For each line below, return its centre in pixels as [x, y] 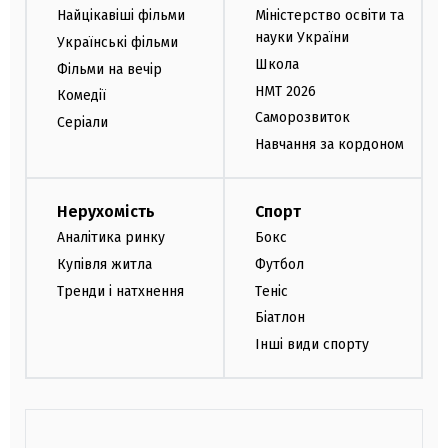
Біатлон [280, 318]
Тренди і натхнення [120, 291]
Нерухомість [106, 211]
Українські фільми [117, 42]
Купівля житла [104, 264]
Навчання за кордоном [329, 145]
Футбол [279, 264]
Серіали [82, 123]
